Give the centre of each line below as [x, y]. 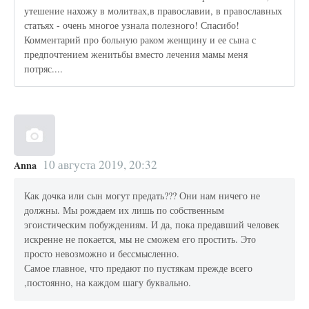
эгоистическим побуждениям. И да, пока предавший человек [152, 225]
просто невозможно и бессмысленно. [102, 254]
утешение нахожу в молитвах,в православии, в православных [153, 11]
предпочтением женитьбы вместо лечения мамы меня [136, 54]
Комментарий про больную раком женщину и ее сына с [140, 40]
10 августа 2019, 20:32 [100, 164]
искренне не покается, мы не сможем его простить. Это [140, 239]
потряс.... [44, 69]
